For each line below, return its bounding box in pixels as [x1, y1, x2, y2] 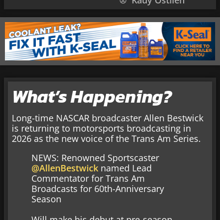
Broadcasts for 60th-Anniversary [31, 183, 164, 195]
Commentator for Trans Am [31, 172, 145, 185]
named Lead [98, 162, 152, 174]
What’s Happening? [12, 83, 172, 110]
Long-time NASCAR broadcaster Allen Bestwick [12, 112, 203, 124]
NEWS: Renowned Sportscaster [31, 152, 159, 164]
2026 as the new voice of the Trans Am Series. [12, 133, 201, 145]
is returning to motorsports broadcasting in [12, 122, 191, 135]
